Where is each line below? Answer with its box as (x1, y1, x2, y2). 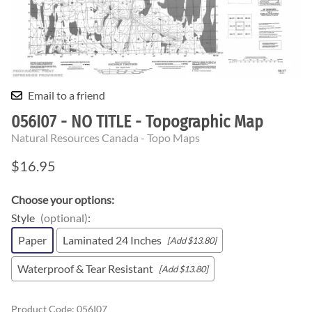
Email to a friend (28, 88, 105, 102)
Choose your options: (11, 192, 114, 206)
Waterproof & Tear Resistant (17, 261, 153, 275)
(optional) (40, 210, 88, 224)
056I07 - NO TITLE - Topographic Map (11, 111, 263, 132)
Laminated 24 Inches (63, 233, 162, 247)
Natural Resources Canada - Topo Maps (11, 130, 200, 144)
